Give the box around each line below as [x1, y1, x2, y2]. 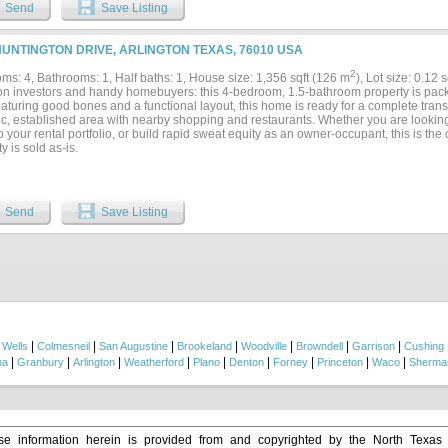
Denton [229, 356, 264, 368]
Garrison [352, 340, 395, 352]
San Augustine [99, 340, 168, 352]
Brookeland [177, 340, 232, 352]
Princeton [317, 356, 363, 368]
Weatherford [124, 356, 184, 368]
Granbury [17, 356, 64, 368]
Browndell [296, 340, 343, 352]
